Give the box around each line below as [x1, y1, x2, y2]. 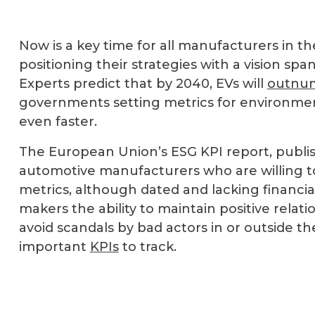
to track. [118, 239, 176, 255]
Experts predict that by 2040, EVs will [18, 76, 267, 91]
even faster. [18, 114, 97, 129]
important [18, 239, 90, 255]
